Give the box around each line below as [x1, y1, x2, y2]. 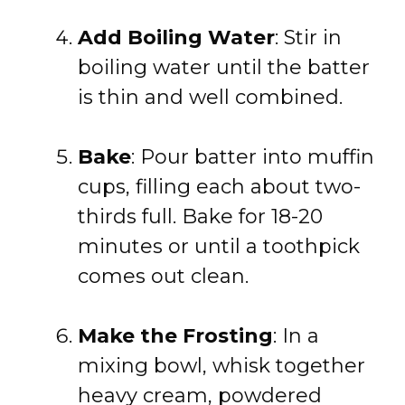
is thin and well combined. [78, 85, 343, 109]
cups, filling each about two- [78, 174, 361, 199]
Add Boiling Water [78, 25, 275, 50]
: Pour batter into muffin [131, 145, 374, 169]
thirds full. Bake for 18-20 [78, 204, 323, 229]
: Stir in [275, 25, 342, 50]
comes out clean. [78, 264, 249, 288]
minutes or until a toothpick [78, 234, 360, 259]
